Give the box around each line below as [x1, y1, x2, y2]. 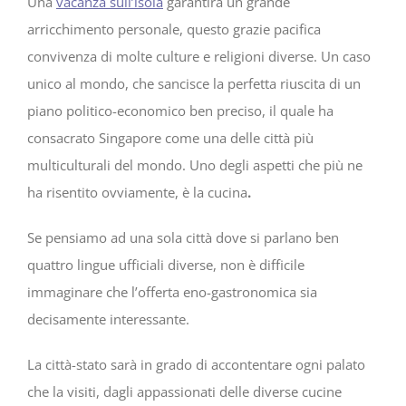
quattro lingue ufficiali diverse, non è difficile [27, 256, 304, 275]
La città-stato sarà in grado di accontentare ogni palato [27, 355, 365, 374]
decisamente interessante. [27, 310, 189, 329]
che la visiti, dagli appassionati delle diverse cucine [27, 382, 342, 401]
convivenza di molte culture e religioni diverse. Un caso [27, 47, 371, 66]
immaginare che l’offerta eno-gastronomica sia [27, 283, 317, 302]
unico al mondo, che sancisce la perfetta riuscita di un [27, 74, 361, 93]
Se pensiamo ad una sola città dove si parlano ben [27, 228, 339, 247]
